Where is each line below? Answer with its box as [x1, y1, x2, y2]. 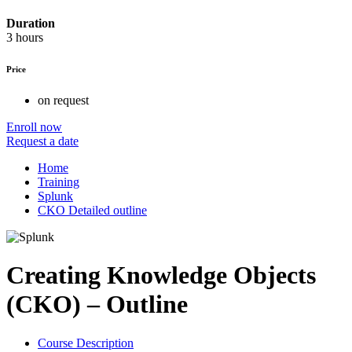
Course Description [38, 335, 134, 350]
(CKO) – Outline [6, 290, 188, 319]
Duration [6, 16, 55, 31]
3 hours [6, 31, 43, 45]
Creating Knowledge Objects [6, 261, 316, 290]
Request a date [6, 134, 79, 148]
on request [38, 93, 89, 107]
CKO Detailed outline [38, 203, 147, 217]
